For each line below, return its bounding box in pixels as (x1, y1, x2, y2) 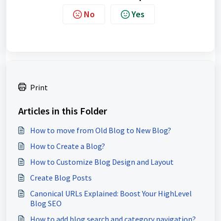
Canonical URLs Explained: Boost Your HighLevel (30, 188, 192, 199)
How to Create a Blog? (30, 141, 105, 151)
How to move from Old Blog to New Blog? (30, 125, 171, 136)
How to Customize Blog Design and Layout (30, 157, 174, 167)
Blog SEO (30, 198, 62, 209)
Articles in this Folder (18, 105, 107, 117)
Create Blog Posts (30, 173, 92, 183)
